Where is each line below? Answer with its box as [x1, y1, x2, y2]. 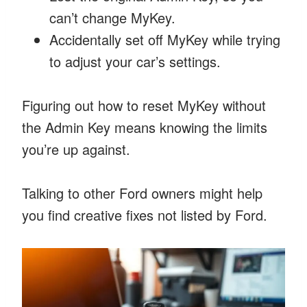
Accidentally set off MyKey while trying [49, 29, 280, 49]
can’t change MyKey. [49, 7, 175, 27]
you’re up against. [22, 138, 130, 159]
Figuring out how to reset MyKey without [22, 95, 266, 115]
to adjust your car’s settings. [49, 51, 221, 71]
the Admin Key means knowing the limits [22, 116, 267, 137]
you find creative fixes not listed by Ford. [22, 204, 267, 225]
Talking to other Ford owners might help [22, 182, 262, 203]
